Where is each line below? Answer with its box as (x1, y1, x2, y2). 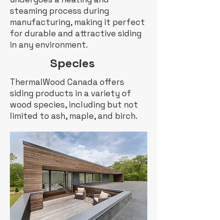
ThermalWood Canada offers (10, 77, 124, 87)
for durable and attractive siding (10, 28, 141, 39)
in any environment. (10, 39, 88, 50)
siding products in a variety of (10, 88, 131, 99)
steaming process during (10, 5, 109, 16)
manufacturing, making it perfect (10, 17, 145, 27)
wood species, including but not (10, 99, 138, 110)
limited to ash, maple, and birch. (10, 110, 137, 121)
